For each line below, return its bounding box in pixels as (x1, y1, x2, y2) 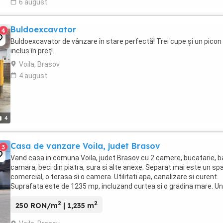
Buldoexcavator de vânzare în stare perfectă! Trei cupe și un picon (10, 37, 222, 45)
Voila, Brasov (19, 60, 60, 68)
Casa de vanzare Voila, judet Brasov (10, 140, 160, 151)
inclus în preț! (10, 46, 53, 55)
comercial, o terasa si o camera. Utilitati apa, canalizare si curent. (10, 172, 219, 181)
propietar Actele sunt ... (10, 191, 85, 200)
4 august (19, 71, 47, 80)
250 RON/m (15, 201, 58, 211)
